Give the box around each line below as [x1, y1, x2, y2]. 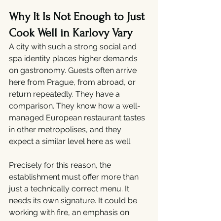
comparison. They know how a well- [9, 101, 141, 110]
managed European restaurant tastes [9, 113, 147, 122]
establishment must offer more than [9, 172, 141, 182]
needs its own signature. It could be [9, 196, 139, 205]
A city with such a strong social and [9, 42, 139, 51]
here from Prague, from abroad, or [9, 77, 138, 87]
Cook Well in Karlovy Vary [9, 26, 132, 39]
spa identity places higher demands [9, 54, 140, 63]
